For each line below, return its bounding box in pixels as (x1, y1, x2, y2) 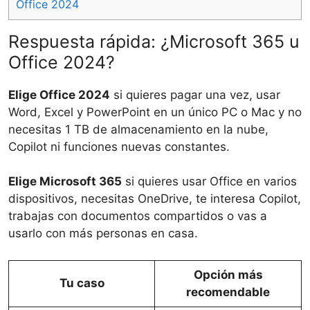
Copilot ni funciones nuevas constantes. (8, 139, 230, 154)
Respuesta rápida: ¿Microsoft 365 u (8, 30, 300, 52)
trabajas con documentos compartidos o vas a (8, 209, 267, 224)
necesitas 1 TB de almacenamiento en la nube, (8, 122, 268, 136)
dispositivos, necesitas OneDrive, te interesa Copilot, (8, 192, 301, 206)
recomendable (186, 284, 270, 299)
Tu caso (59, 275, 104, 290)
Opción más (193, 267, 263, 282)
